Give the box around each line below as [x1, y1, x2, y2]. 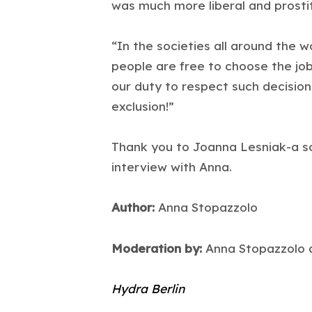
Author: [111, 200, 155, 215]
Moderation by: [111, 240, 202, 256]
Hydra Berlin [111, 281, 185, 296]
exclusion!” [111, 98, 174, 114]
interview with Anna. [111, 159, 232, 175]
